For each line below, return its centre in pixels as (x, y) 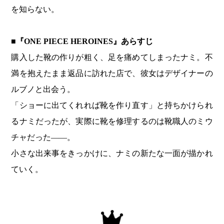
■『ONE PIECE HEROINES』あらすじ (82, 41)
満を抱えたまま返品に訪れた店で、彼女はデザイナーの (112, 73)
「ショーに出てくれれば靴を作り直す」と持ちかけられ (112, 105)
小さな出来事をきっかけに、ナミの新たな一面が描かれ (112, 153)
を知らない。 (35, 9)
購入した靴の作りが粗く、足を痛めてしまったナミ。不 (112, 57)
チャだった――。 (43, 137)
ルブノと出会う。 (43, 89)
